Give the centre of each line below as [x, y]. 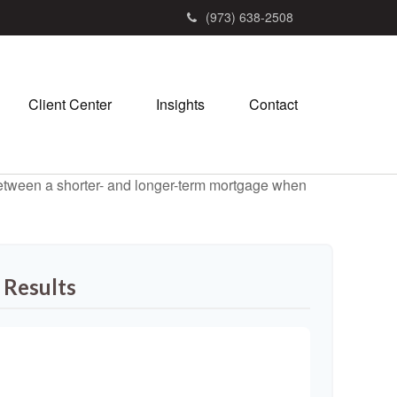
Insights [180, 105]
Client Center [70, 105]
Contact [273, 105]
